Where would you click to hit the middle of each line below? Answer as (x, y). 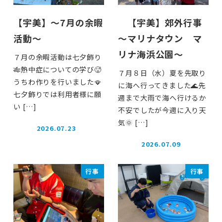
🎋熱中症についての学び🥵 (57, 69)
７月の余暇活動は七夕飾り (57, 57)
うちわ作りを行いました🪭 (57, 82)
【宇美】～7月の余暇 (58, 23)
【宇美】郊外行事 (160, 23)
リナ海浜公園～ (151, 54)
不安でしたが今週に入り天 (162, 110)
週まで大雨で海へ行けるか (162, 97)
